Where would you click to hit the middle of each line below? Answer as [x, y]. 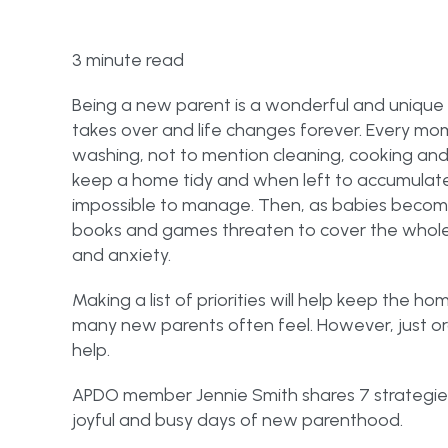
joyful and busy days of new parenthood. [237, 420]
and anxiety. [123, 255]
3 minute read [128, 60]
